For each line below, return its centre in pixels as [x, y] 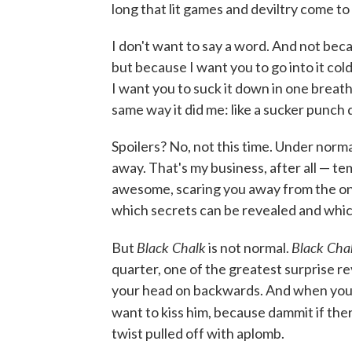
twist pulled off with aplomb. [198, 333]
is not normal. [249, 247]
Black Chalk [171, 247]
